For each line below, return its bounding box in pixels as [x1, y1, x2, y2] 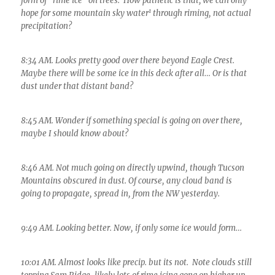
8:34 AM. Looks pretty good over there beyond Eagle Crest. [21, 55, 239, 66]
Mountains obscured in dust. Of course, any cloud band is [21, 176, 233, 186]
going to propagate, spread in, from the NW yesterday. [21, 188, 220, 199]
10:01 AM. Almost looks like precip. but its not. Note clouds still [21, 257, 252, 268]
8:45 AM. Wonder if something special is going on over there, [21, 115, 243, 126]
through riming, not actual [151, 8, 252, 18]
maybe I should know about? [21, 128, 129, 139]
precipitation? [21, 21, 72, 31]
